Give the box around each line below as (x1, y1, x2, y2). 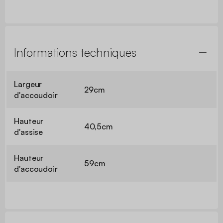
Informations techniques (14, 44, 136, 60)
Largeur (14, 79, 42, 89)
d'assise (14, 126, 43, 137)
